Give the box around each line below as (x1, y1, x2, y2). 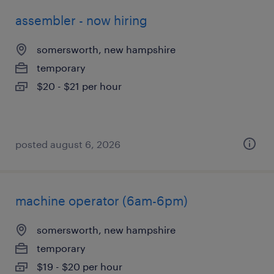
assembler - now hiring (15, 13, 147, 28)
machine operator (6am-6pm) (15, 193, 188, 208)
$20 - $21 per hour (37, 80, 122, 92)
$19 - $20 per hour (37, 261, 122, 272)
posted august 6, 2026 (15, 138, 120, 150)
